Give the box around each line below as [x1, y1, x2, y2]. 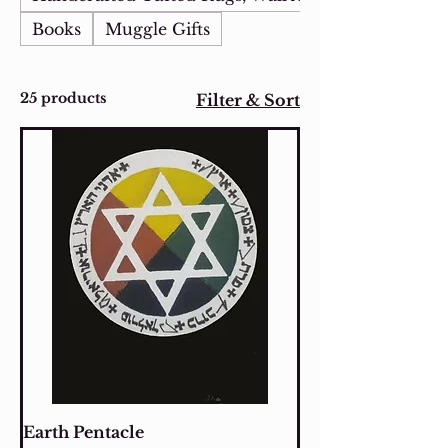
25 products [20, 88, 107, 107]
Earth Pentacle [23, 421, 144, 442]
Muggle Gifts [105, 18, 210, 39]
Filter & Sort [196, 89, 300, 110]
